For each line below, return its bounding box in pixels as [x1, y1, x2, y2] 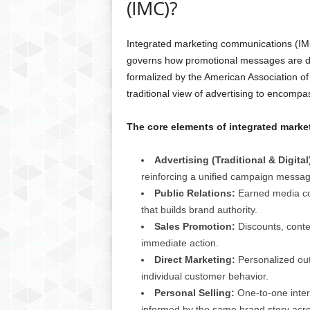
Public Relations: [154, 188, 235, 199]
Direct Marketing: [154, 254, 235, 265]
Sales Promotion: [154, 221, 235, 232]
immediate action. [140, 237, 219, 248]
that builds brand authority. [140, 204, 257, 215]
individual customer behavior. [140, 271, 268, 282]
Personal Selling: [154, 287, 235, 298]
